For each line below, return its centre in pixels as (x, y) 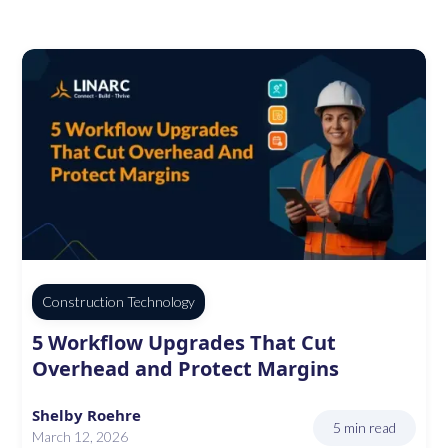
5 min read (364, 428)
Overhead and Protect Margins (186, 369)
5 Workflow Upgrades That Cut (184, 343)
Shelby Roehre (87, 415)
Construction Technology (119, 302)
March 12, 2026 (80, 437)
